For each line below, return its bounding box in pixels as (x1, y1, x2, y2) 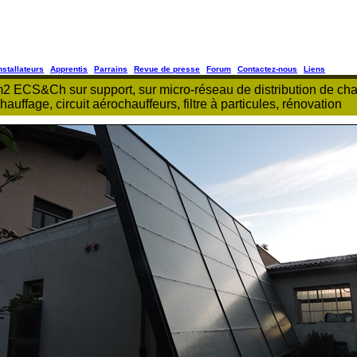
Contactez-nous (237, 65, 297, 73)
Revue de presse (134, 65, 200, 73)
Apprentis (50, 65, 88, 73)
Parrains (94, 65, 127, 73)
